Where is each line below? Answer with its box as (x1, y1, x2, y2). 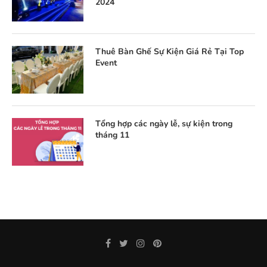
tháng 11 (95, 129, 129, 141)
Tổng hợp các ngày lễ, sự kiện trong (95, 117, 232, 129)
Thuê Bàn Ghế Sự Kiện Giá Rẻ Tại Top (95, 45, 244, 57)
